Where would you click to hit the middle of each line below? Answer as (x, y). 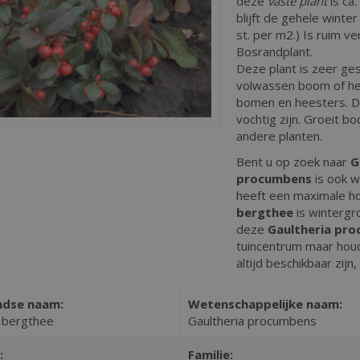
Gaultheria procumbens (252, 320)
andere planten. (279, 136)
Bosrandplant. (274, 51)
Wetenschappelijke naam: (265, 303)
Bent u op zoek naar (293, 161)
